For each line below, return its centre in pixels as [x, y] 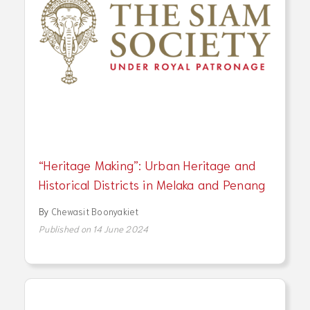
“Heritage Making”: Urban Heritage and [147, 164]
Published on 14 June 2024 [94, 228]
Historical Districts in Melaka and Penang [152, 184]
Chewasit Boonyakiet [95, 211]
